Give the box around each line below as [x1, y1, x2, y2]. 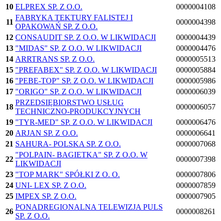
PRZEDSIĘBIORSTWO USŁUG [15, 98, 124, 107]
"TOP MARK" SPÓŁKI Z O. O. [15, 170, 120, 179]
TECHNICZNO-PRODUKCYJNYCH [15, 107, 141, 116]
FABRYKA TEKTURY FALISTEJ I [15, 13, 133, 22]
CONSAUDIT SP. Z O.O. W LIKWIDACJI [15, 33, 156, 42]
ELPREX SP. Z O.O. [15, 2, 82, 11]
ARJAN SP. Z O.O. [15, 129, 78, 138]
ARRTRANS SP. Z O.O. [15, 55, 95, 64]
